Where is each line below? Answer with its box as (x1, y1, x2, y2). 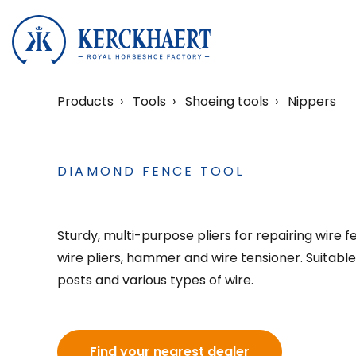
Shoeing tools (185, 92, 269, 110)
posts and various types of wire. (57, 271, 253, 289)
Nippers (288, 92, 336, 110)
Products (57, 92, 114, 110)
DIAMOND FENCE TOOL (57, 162, 245, 180)
